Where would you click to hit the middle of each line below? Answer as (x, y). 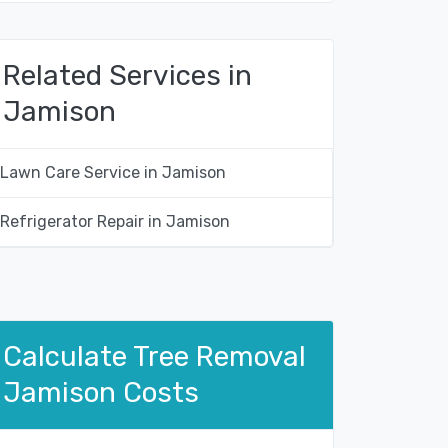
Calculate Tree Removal (154, 357)
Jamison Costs (101, 393)
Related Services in (127, 76)
